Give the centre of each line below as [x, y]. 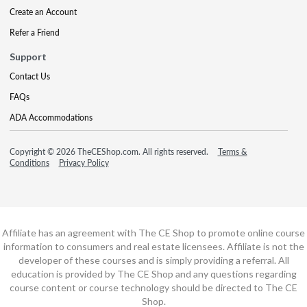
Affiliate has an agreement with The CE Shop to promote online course [153, 232]
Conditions [29, 162]
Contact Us [30, 76]
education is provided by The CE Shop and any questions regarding [153, 273]
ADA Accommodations [51, 117]
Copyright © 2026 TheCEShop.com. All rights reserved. [110, 151]
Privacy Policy [84, 162]
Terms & [232, 151]
